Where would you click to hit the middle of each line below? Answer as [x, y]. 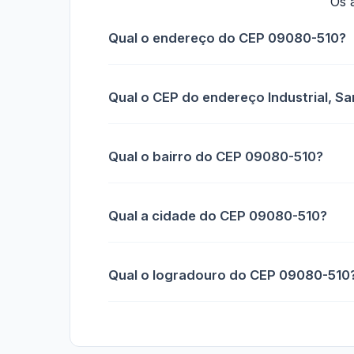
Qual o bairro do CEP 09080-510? [216, 157]
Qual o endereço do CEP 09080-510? [227, 38]
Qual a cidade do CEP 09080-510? [218, 216]
